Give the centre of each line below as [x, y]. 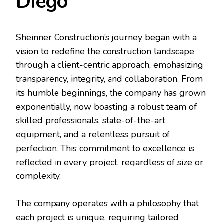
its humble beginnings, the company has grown [111, 92]
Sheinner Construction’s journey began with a [106, 37]
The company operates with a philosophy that [107, 203]
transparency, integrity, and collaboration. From [109, 79]
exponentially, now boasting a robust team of [106, 106]
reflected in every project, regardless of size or [110, 162]
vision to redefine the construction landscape [105, 51]
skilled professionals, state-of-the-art [90, 120]
